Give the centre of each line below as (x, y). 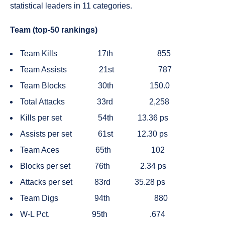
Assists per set (46, 134)
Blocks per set (45, 166)
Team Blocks (43, 86)
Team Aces (40, 150)
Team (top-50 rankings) (54, 30)
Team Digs (39, 198)
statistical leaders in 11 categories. (71, 6)
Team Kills (39, 53)
